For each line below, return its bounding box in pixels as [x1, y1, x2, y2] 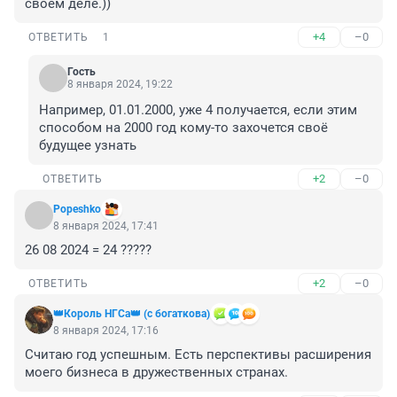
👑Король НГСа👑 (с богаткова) [53, 307, 210, 321]
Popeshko [53, 203, 101, 216]
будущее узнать [39, 137, 136, 154]
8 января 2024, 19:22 [67, 78, 173, 91]
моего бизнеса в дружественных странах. [25, 364, 288, 381]
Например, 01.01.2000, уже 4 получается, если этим [39, 102, 357, 119]
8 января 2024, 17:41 [53, 220, 159, 233]
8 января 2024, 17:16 [53, 324, 159, 338]
